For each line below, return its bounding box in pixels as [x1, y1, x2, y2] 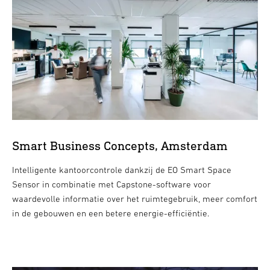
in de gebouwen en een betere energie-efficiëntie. [11, 208, 209, 219]
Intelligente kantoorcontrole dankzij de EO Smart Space [11, 165, 231, 175]
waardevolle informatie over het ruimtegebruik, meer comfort [11, 193, 257, 204]
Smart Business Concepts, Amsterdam [11, 138, 228, 154]
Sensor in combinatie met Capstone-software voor [11, 179, 211, 190]
